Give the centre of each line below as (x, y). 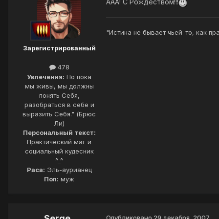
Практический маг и (59, 142)
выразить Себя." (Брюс (59, 114)
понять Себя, (59, 95)
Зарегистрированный (59, 48)
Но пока (78, 77)
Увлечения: (46, 77)
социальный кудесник (59, 151)
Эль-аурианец (68, 169)
